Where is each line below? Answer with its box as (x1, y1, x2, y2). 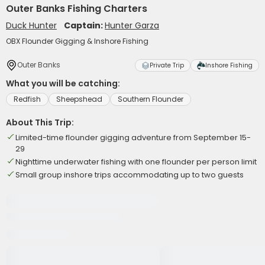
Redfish (14, 94, 41, 104)
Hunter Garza (105, 20, 159, 31)
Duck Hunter (6, 20, 57, 31)
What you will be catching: (6, 77, 120, 89)
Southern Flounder (118, 94, 183, 104)
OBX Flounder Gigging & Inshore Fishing (6, 36, 148, 46)
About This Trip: (6, 117, 74, 128)
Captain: (64, 20, 105, 31)
